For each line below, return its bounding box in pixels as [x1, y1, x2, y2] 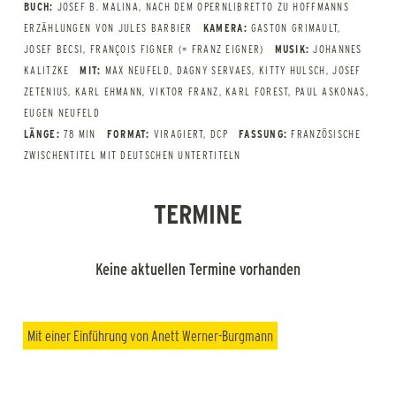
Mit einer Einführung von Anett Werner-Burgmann [27, 326, 273, 346]
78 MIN [63, 126, 96, 141]
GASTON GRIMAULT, [250, 20, 341, 35]
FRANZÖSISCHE [291, 126, 361, 141]
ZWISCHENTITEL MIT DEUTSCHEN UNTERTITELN [24, 148, 241, 163]
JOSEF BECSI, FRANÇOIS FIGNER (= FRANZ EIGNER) [24, 42, 264, 57]
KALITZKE [24, 63, 70, 78]
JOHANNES [313, 42, 362, 57]
